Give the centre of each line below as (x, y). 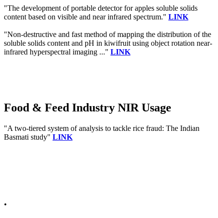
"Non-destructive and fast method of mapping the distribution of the (108, 34)
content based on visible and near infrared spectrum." (86, 17)
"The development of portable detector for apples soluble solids (101, 8)
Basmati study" (28, 137)
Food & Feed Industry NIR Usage (88, 107)
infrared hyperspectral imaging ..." (57, 52)
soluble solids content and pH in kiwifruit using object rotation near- (108, 43)
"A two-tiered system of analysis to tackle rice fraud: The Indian (102, 128)
